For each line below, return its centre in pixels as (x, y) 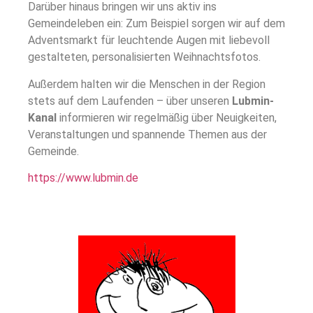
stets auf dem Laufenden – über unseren (130, 101)
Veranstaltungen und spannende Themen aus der (147, 134)
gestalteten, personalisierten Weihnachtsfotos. (144, 57)
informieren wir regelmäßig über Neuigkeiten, (167, 117)
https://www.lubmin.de (83, 178)
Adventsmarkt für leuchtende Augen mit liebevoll (149, 41)
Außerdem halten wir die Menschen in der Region (147, 84)
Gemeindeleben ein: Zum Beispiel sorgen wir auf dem (156, 24)
